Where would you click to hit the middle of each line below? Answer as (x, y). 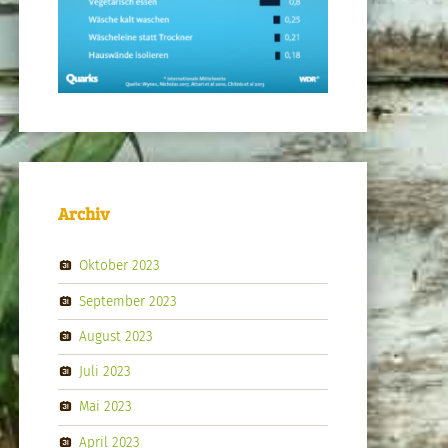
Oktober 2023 (119, 265)
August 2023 (115, 336)
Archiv (84, 213)
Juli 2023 (104, 371)
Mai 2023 (105, 407)
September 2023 (127, 301)
